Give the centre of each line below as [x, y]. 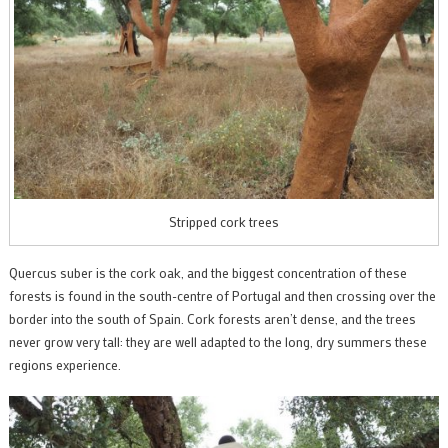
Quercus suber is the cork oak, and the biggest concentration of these [207, 273]
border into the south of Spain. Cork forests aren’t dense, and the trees [212, 319]
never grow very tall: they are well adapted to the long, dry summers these [217, 342]
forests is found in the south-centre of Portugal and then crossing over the [222, 296]
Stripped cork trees [224, 222]
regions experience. [64, 365]
